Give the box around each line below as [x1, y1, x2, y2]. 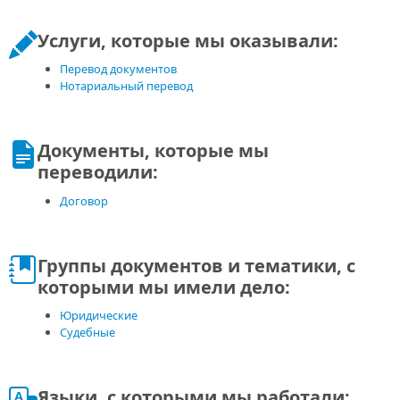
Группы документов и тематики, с [37, 253, 355, 278]
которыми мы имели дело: [37, 274, 290, 299]
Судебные [60, 324, 116, 341]
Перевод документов [60, 61, 178, 78]
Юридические [60, 307, 138, 324]
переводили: [37, 160, 158, 185]
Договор [60, 192, 109, 209]
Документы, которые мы [37, 138, 269, 163]
